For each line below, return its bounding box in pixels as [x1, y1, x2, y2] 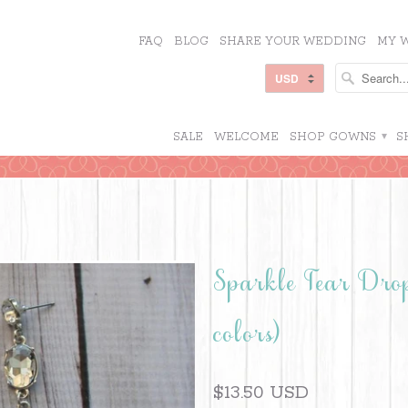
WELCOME [214, 130, 279, 144]
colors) [213, 318, 280, 355]
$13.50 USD [213, 381, 309, 404]
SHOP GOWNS [290, 130, 380, 144]
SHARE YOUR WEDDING [219, 35, 366, 48]
